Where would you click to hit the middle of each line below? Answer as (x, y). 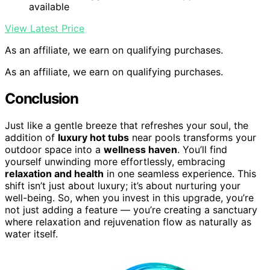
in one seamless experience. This (180, 173)
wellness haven (140, 149)
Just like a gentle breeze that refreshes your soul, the (127, 125)
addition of (31, 137)
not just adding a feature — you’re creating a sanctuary (131, 209)
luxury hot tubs (93, 137)
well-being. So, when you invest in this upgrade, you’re (129, 197)
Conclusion (42, 99)
